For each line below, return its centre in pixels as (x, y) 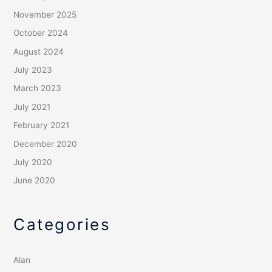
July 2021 (32, 107)
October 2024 (41, 33)
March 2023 (38, 88)
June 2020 (35, 181)
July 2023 (33, 70)
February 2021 (42, 125)
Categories (62, 224)
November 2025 (45, 14)
